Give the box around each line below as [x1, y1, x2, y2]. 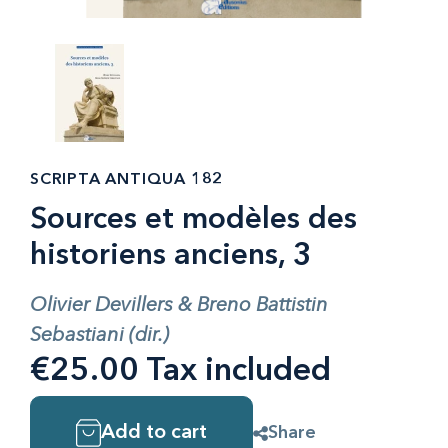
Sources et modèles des [30, 205, 357, 235]
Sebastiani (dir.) [30, 322, 169, 346]
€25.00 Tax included [30, 356, 331, 388]
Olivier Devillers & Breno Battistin [30, 292, 328, 316]
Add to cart [101, 423, 207, 443]
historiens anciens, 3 [30, 241, 311, 271]
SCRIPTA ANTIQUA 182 [30, 172, 224, 188]
